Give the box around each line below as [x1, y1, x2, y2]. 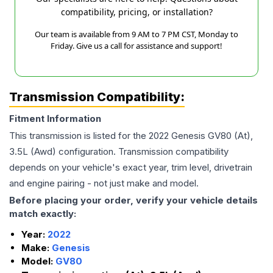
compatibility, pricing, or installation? [60, 6, 213, 18]
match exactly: [9, 208, 76, 220]
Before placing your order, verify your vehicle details [9, 194, 258, 207]
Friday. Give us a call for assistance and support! [51, 40, 222, 52]
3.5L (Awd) [9, 146, 56, 158]
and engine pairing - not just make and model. [9, 177, 199, 190]
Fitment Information [9, 113, 101, 125]
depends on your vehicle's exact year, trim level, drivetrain [9, 161, 252, 174]
